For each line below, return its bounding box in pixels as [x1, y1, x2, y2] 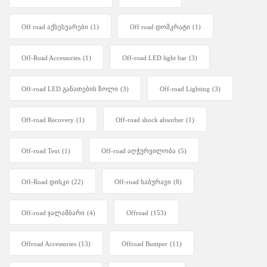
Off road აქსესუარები [21, 23, 88, 31]
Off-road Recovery [21, 116, 74, 124]
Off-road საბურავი [114, 178, 171, 186]
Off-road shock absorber [116, 116, 184, 124]
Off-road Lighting [160, 85, 210, 93]
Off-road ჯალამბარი [21, 209, 85, 217]
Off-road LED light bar [122, 54, 187, 62]
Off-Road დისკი [21, 178, 69, 186]
